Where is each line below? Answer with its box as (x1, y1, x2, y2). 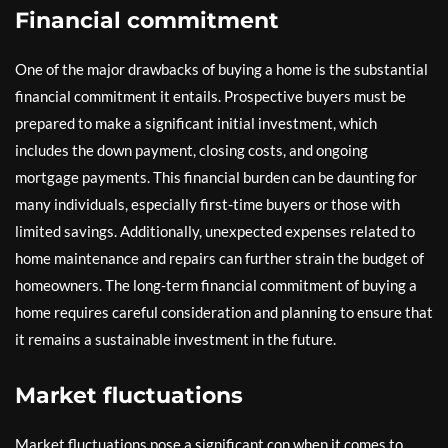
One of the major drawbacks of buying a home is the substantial (15, 60, 428, 78)
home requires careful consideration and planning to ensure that (15, 303, 433, 321)
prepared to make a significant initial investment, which (15, 114, 377, 132)
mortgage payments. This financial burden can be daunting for (15, 168, 417, 186)
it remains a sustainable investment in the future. (15, 330, 336, 348)
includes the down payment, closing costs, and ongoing (15, 141, 368, 159)
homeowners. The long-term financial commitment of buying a (15, 276, 417, 294)
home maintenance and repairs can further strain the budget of (15, 249, 424, 267)
